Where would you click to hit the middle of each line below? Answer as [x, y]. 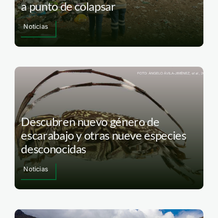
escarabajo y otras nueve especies [104, 135]
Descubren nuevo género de [90, 122]
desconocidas [54, 149]
